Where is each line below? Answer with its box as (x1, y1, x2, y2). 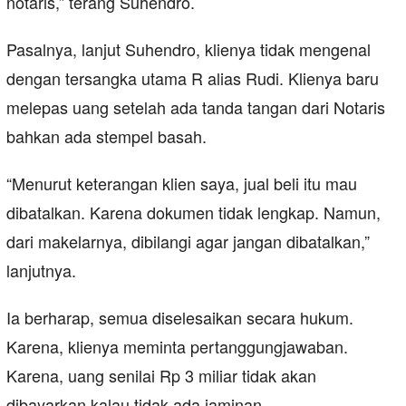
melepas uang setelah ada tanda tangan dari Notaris (6, 95, 385, 120)
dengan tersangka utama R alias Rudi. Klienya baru (6, 66, 379, 91)
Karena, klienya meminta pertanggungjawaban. (6, 334, 348, 359)
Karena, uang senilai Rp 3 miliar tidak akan (6, 363, 316, 388)
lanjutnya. (6, 258, 76, 283)
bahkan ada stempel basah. (6, 124, 207, 149)
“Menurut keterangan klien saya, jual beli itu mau (6, 171, 357, 196)
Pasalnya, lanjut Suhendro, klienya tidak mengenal (6, 37, 371, 62)
